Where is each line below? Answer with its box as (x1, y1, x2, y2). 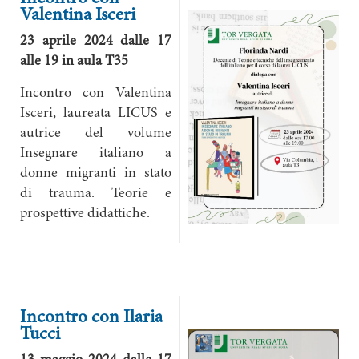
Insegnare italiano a (20, 147, 171, 161)
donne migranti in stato (20, 167, 171, 181)
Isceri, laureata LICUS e (20, 107, 171, 121)
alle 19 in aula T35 (20, 54, 128, 69)
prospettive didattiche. (20, 207, 150, 221)
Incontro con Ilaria (20, 309, 163, 327)
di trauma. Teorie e (20, 187, 171, 201)
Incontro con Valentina (20, 87, 171, 101)
